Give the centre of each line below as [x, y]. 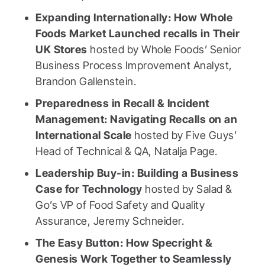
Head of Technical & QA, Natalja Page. [127, 151]
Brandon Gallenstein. [86, 82]
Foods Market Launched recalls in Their [138, 34]
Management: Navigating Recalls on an [136, 119]
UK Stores [63, 50]
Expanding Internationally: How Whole [134, 18]
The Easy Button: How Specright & [124, 243]
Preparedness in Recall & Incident [122, 104]
